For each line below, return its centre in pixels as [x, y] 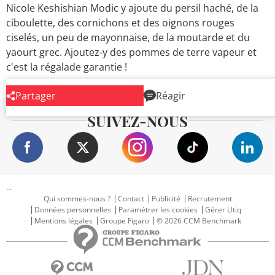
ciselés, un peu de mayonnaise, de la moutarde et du [128, 37]
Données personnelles [73, 209]
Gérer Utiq [223, 209]
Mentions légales [64, 220]
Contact [131, 198]
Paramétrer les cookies [158, 209]
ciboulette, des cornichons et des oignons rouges [120, 22]
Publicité [166, 198]
